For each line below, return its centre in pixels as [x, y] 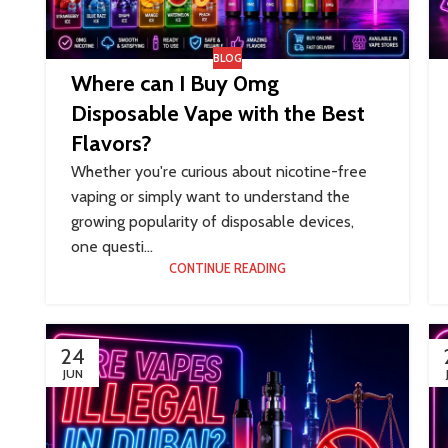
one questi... [112, 247]
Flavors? [111, 144]
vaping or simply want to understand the [210, 197]
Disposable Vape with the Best [218, 114]
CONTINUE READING [228, 269]
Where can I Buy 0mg [175, 84]
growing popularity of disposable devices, [212, 222]
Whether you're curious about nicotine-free [219, 172]
